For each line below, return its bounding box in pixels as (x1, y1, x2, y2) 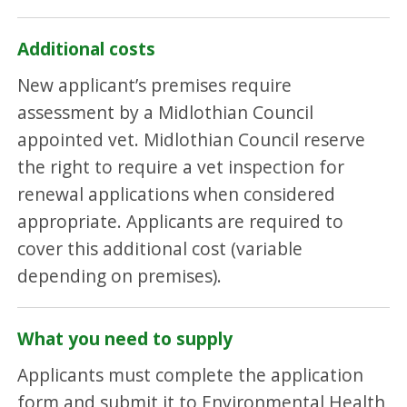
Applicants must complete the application (17, 362, 364, 387)
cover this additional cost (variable (17, 235, 303, 261)
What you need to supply (17, 326, 233, 352)
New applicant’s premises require (17, 72, 293, 97)
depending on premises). (17, 263, 223, 288)
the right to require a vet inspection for (17, 154, 345, 179)
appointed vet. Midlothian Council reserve (17, 126, 366, 152)
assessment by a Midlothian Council (17, 99, 314, 124)
